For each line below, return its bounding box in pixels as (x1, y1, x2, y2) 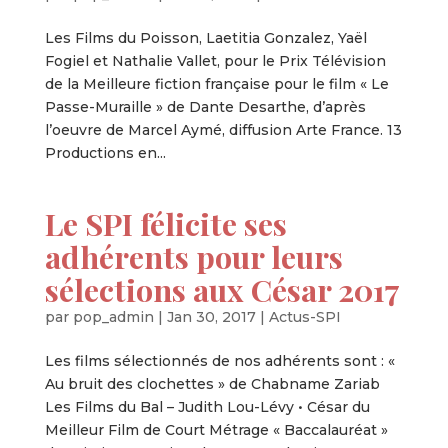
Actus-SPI (268, 308, 341, 326)
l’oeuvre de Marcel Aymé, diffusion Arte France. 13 (44, 121, 402, 139)
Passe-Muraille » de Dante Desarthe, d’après (44, 98, 366, 116)
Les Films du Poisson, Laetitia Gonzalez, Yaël (44, 29, 367, 47)
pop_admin (72, 308, 154, 326)
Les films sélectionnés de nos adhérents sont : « (44, 352, 395, 370)
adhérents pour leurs (44, 236, 343, 277)
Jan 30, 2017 (166, 308, 256, 326)
